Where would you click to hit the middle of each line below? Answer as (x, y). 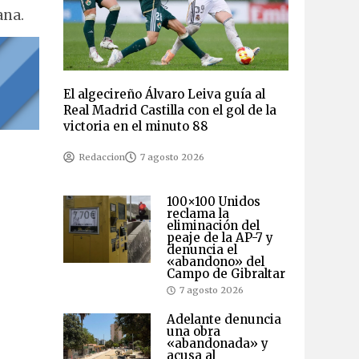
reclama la (198, 214)
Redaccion (101, 157)
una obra (193, 332)
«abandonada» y (217, 344)
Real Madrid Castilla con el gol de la (169, 111)
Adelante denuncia (224, 320)
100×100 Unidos (213, 202)
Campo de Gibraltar (226, 274)
